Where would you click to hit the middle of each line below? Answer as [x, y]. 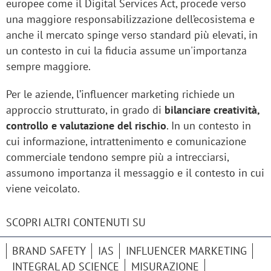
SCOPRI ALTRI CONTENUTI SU [76, 223]
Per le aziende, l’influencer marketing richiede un [120, 94]
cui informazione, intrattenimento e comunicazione [126, 142]
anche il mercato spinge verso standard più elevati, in [132, 35]
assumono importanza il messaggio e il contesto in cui [135, 173]
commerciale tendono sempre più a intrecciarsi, [117, 157]
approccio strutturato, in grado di [84, 110]
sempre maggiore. [48, 67]
